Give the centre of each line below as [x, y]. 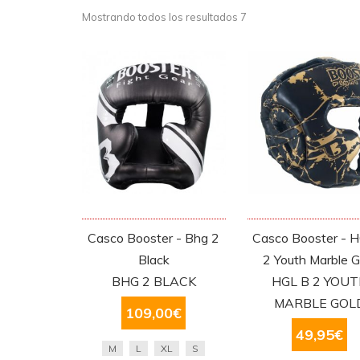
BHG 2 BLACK [153, 281]
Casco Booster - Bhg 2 [154, 237]
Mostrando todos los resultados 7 [164, 17]
